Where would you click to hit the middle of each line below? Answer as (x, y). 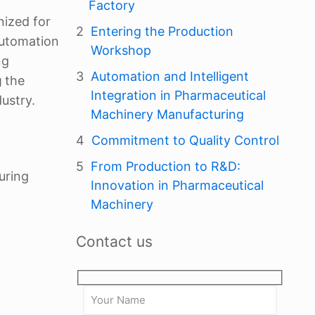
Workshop (121, 50)
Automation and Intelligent (170, 76)
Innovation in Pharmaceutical (177, 185)
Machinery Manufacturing (167, 114)
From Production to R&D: (166, 166)
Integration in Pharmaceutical (178, 95)
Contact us (114, 242)
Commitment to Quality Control (185, 140)
